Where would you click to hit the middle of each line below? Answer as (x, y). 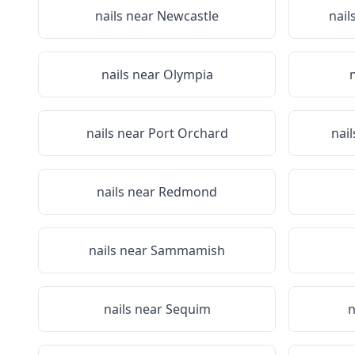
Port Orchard (188, 133)
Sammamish (188, 250)
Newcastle (188, 16)
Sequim (188, 309)
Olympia (188, 74)
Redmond (188, 192)
